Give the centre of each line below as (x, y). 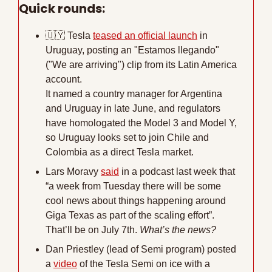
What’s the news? (178, 230)
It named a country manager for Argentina (134, 94)
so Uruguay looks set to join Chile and (127, 138)
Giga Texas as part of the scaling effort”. (130, 216)
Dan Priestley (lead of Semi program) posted (141, 250)
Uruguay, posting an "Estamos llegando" (132, 50)
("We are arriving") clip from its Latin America (141, 65)
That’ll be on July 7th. (93, 230)
